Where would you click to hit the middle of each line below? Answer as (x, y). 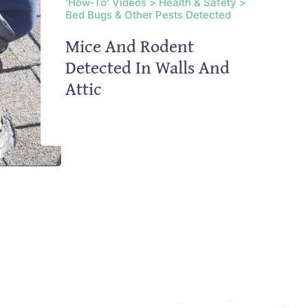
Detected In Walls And (147, 67)
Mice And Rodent (129, 46)
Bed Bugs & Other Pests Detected (148, 15)
